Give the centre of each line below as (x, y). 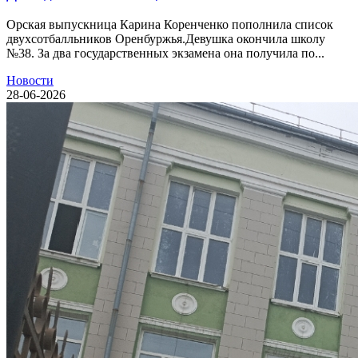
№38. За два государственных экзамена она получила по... (165, 53)
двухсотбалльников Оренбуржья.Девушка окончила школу (166, 38)
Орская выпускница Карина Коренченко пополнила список (170, 24)
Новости (30, 80)
